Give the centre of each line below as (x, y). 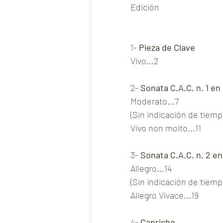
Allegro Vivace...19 (165, 195)
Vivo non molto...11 (166, 128)
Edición (145, 7)
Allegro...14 (151, 168)
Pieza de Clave (167, 48)
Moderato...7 (155, 101)
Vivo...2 (144, 61)
